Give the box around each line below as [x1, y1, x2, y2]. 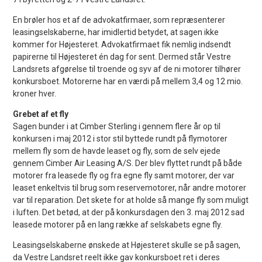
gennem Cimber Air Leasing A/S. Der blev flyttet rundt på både [13, 158, 243, 168]
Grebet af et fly [13, 109, 69, 119]
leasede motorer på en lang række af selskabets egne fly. [13, 219, 223, 229]
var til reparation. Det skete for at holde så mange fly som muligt [13, 195, 249, 205]
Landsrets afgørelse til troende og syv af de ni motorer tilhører [13, 64, 242, 74]
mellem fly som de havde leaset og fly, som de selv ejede [13, 146, 221, 156]
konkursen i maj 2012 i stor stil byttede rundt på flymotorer [13, 133, 228, 143]
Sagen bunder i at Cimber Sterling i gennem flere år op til [13, 121, 221, 131]
